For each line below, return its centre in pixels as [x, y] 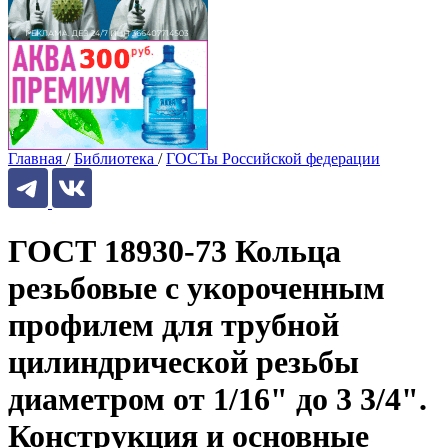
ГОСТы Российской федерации [273, 158]
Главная [35, 158]
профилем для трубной [173, 325]
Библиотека [114, 158]
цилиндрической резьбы [183, 362]
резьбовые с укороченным [196, 288]
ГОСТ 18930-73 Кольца [174, 251]
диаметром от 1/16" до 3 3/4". [217, 399]
